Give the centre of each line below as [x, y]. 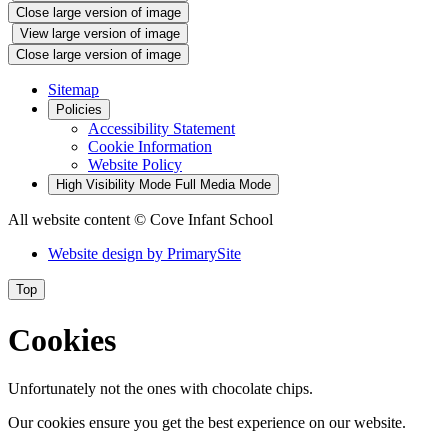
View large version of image [100, 34]
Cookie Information [150, 147]
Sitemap [73, 90]
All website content [71, 220]
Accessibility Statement [161, 129]
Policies [79, 110]
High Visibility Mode [113, 185]
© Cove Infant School [203, 220]
